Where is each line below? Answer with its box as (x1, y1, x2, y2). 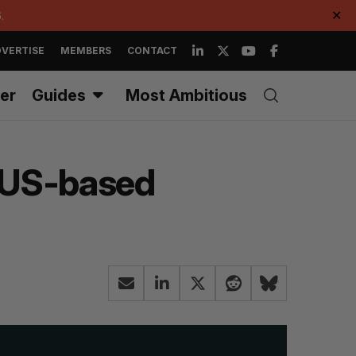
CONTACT (127, 44, 177, 56)
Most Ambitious (126, 86, 247, 105)
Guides (32, 86, 86, 105)
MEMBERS (60, 44, 111, 56)
